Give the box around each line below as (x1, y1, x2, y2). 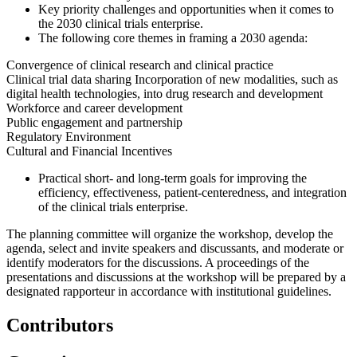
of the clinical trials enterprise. (38, 199, 188, 214)
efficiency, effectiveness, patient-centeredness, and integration (38, 185, 347, 199)
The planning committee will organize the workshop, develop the (6, 226, 333, 241)
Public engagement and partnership (6, 115, 182, 129)
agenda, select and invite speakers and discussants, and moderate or (6, 241, 343, 255)
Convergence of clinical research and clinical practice (6, 57, 273, 72)
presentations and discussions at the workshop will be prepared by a (6, 269, 346, 284)
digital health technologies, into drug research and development (6, 86, 323, 100)
